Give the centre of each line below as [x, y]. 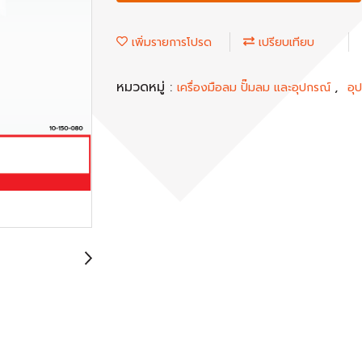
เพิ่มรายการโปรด [170, 42]
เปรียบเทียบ [284, 42]
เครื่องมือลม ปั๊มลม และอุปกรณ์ [256, 87]
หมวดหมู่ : [147, 87]
